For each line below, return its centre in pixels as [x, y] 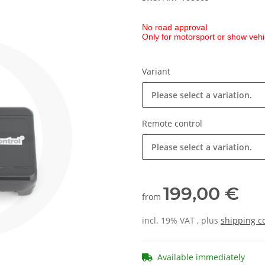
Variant [157, 72]
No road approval [174, 28]
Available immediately [201, 257]
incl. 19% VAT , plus [181, 221]
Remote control [173, 124]
